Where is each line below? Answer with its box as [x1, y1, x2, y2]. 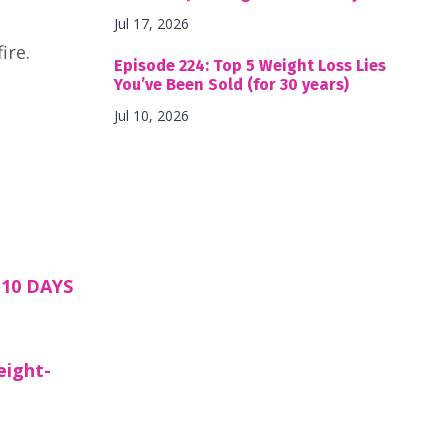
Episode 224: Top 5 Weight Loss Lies [113, 55, 386, 75]
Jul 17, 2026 [113, 13, 189, 33]
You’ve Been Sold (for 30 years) [113, 74, 349, 94]
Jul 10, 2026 [113, 105, 189, 125]
